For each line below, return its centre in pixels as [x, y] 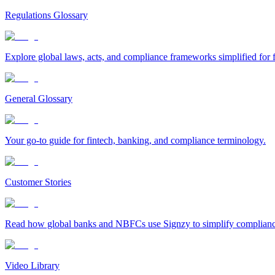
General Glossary [39, 99]
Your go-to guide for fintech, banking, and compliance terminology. [135, 140]
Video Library [32, 265]
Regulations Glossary [46, 15]
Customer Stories [38, 182]
